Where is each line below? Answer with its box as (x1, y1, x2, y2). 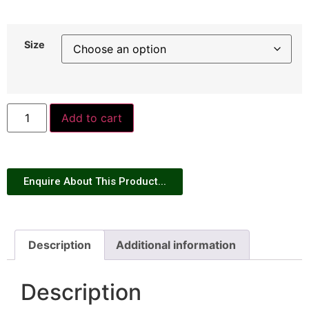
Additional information (115, 238, 236, 252)
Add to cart (61, 111, 123, 126)
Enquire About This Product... (23, 175, 166, 188)
